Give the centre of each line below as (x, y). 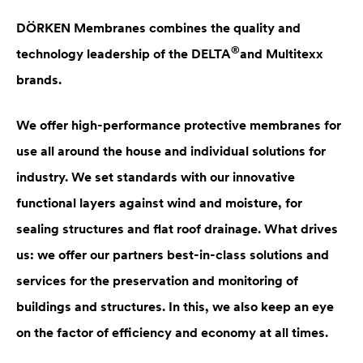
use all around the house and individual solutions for (171, 151)
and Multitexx (282, 54)
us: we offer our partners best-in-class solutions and (173, 255)
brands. (39, 80)
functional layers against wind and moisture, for (159, 203)
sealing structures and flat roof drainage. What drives (177, 229)
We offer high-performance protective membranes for (179, 125)
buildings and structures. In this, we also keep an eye (175, 307)
